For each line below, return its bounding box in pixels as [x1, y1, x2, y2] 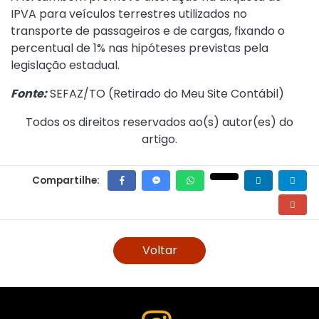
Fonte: [11, 85, 47, 102]
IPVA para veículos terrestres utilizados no [11, 6, 247, 22]
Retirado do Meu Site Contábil [113, 85, 278, 102]
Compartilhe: [32, 174, 100, 187]
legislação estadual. [11, 57, 120, 73]
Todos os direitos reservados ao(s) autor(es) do [26, 114, 293, 130]
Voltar [142, 242, 177, 258]
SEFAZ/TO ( [47, 85, 113, 102]
